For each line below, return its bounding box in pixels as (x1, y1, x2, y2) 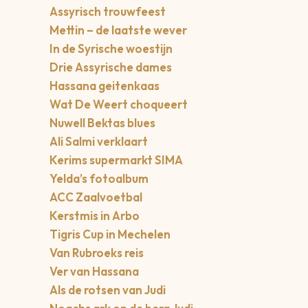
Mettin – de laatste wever (49, 23, 187, 38)
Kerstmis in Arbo (49, 208, 140, 223)
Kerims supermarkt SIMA (49, 153, 183, 168)
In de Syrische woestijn (49, 41, 173, 56)
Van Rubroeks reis (49, 245, 144, 261)
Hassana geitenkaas (49, 78, 159, 93)
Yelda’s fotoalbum (49, 171, 148, 186)
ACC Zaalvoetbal (49, 190, 142, 205)
